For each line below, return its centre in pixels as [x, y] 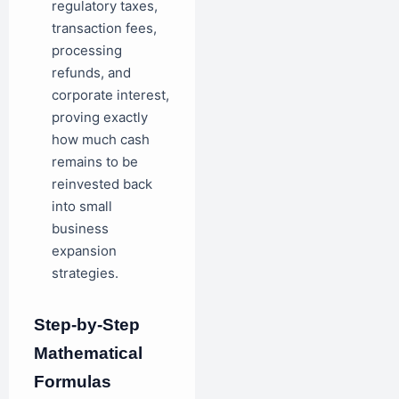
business [80, 228]
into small [82, 206]
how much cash [101, 139]
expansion [84, 250]
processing [87, 50]
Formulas [73, 381]
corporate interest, [110, 94]
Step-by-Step [87, 324]
